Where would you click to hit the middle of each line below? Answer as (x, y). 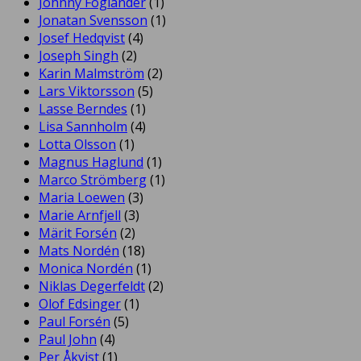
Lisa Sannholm (83, 127)
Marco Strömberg (93, 180)
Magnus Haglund (91, 162)
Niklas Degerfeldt (92, 286)
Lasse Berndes (83, 109)
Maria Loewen (82, 198)
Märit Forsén (78, 233)
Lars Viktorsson (87, 91)
